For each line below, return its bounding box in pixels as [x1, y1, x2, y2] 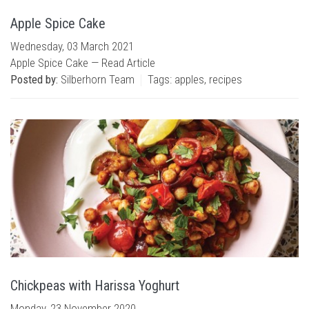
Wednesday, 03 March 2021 [10, 39, 134, 53]
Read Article [101, 56, 155, 70]
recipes [209, 72, 242, 86]
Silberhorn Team [58, 72, 134, 86]
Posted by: [10, 72, 58, 86]
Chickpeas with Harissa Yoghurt [10, 277, 179, 294]
